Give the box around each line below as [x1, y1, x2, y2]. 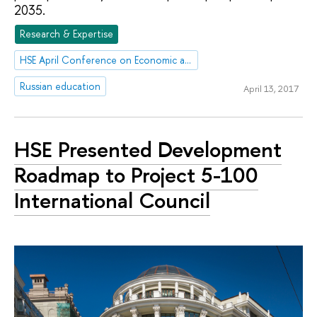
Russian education [20, 79, 101, 93]
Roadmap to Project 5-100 [14, 159, 258, 190]
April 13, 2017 [243, 81, 299, 95]
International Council [14, 185, 210, 215]
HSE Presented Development [14, 134, 282, 164]
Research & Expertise [20, 27, 114, 41]
